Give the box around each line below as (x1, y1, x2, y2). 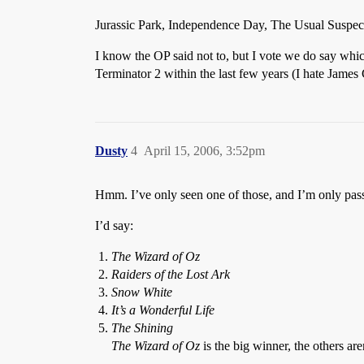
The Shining (111, 321, 173, 335)
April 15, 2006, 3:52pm (144, 144, 265, 158)
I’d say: (95, 219, 133, 232)
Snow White (111, 285, 172, 299)
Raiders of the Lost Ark (111, 267, 230, 281)
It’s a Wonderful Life (111, 303, 214, 317)
